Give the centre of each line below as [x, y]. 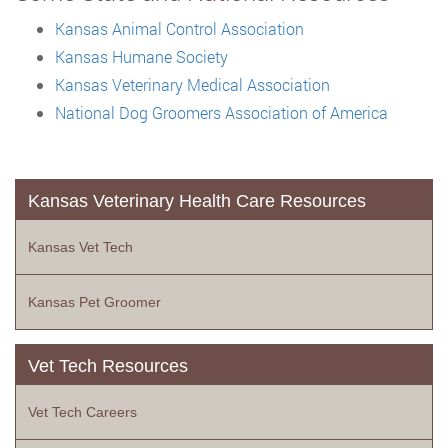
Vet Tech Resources [108, 366]
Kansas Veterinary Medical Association [192, 84]
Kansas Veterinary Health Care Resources [197, 201]
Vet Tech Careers [82, 412]
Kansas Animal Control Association [179, 28]
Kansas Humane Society [141, 56]
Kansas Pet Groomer [94, 302]
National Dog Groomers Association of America [221, 112]
